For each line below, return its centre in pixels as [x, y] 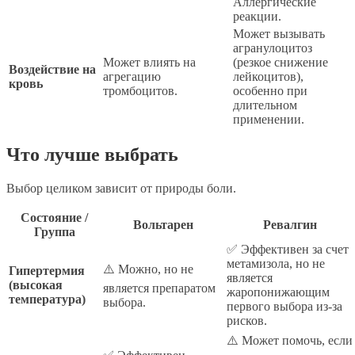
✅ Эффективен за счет [288, 250]
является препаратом [159, 288]
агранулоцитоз [273, 48]
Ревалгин [290, 225]
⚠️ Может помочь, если [290, 341]
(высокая [36, 285]
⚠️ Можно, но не [148, 269]
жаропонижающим [278, 292]
